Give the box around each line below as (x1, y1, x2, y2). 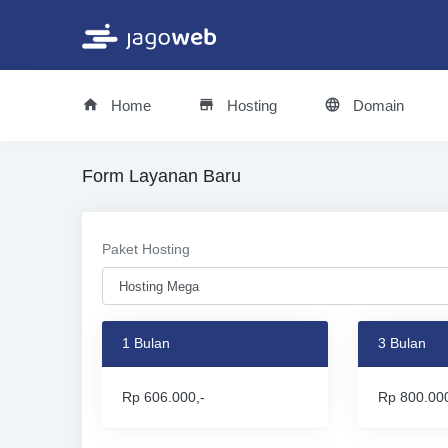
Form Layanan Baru (82, 166, 242, 186)
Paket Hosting (102, 241, 191, 257)
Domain (349, 97, 405, 114)
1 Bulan (122, 335, 171, 351)
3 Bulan (377, 335, 426, 351)
